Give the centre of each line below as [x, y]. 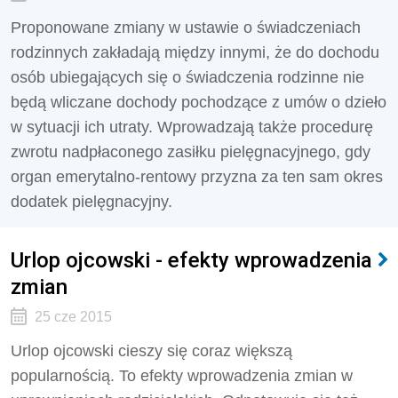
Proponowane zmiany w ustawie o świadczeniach [186, 28]
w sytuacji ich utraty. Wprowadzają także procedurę [192, 127]
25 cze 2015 [73, 317]
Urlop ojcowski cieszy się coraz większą [151, 351]
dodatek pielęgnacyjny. [92, 202]
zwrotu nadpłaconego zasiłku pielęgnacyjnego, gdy [191, 152]
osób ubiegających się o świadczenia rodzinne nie [187, 77]
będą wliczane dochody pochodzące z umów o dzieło [199, 102]
